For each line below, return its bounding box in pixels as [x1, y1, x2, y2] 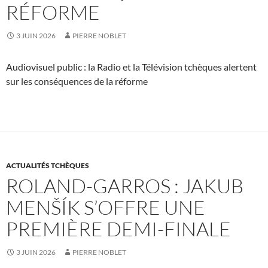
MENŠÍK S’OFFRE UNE [6, 195, 205, 220]
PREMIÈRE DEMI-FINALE [6, 217, 231, 242]
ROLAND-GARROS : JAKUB [6, 173, 243, 199]
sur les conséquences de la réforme [6, 75, 148, 87]
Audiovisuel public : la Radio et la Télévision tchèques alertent [6, 61, 257, 73]
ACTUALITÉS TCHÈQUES [6, 161, 89, 170]
